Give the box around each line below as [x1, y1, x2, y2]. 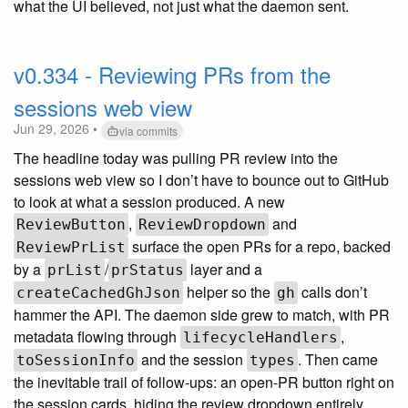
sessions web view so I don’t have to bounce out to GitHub [14, 169, 389, 191]
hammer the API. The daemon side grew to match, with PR [14, 304, 390, 326]
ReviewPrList [16, 239, 126, 257]
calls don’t [298, 281, 367, 303]
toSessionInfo [16, 352, 135, 370]
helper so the [183, 281, 274, 303]
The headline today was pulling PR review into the [14, 148, 338, 169]
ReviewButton [16, 216, 126, 234]
